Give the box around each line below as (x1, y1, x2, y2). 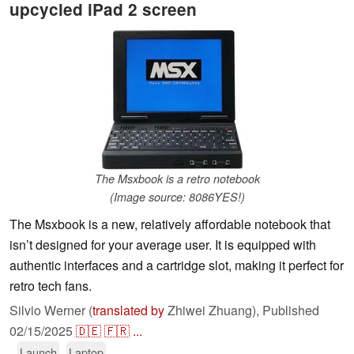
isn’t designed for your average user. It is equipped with (9, 235, 316, 254)
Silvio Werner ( (9, 301, 92, 320)
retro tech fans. (9, 277, 92, 296)
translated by (92, 301, 164, 320)
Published (262, 301, 319, 320)
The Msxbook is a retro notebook (94, 171, 260, 187)
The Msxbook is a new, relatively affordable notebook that (9, 215, 330, 234)
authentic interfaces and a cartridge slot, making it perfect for (9, 256, 344, 275)
